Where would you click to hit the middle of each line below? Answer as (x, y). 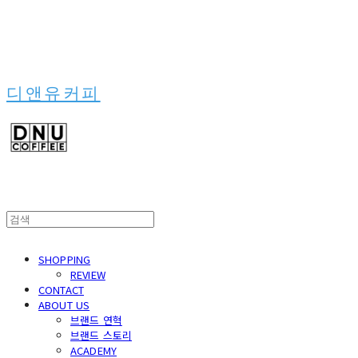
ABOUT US (64, 305)
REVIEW (88, 274)
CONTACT (61, 290)
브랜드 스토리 (101, 335)
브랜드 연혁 (96, 320)
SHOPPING (65, 259)
